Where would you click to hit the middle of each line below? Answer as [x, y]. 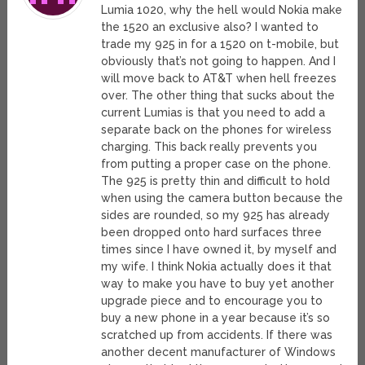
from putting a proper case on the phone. [216, 164]
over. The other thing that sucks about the [218, 96]
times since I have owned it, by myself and [219, 250]
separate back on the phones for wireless [217, 130]
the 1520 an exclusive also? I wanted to [210, 27]
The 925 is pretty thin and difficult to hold [216, 181]
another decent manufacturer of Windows [219, 352]
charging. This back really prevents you [209, 147]
